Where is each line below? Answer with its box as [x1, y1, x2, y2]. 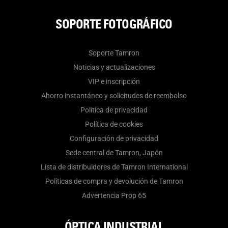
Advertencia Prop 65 [82, 191, 146, 200]
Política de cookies [85, 120, 143, 129]
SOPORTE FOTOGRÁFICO [55, 17, 173, 32]
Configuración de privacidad [70, 134, 158, 143]
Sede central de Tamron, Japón [65, 149, 163, 157]
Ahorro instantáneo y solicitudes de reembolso [41, 92, 187, 100]
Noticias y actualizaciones [73, 63, 155, 72]
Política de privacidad [80, 106, 148, 115]
